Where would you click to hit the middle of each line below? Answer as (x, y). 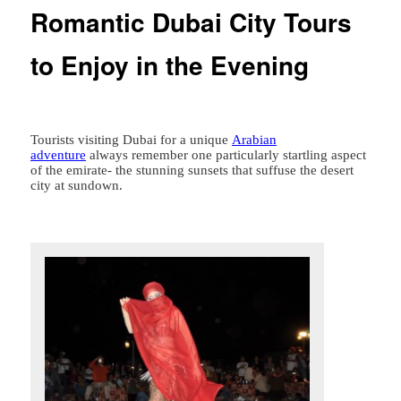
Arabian (255, 140)
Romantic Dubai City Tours (192, 22)
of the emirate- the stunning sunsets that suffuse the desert (192, 171)
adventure (59, 155)
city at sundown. (77, 186)
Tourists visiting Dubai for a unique (132, 140)
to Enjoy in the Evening (170, 65)
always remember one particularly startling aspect (226, 155)
